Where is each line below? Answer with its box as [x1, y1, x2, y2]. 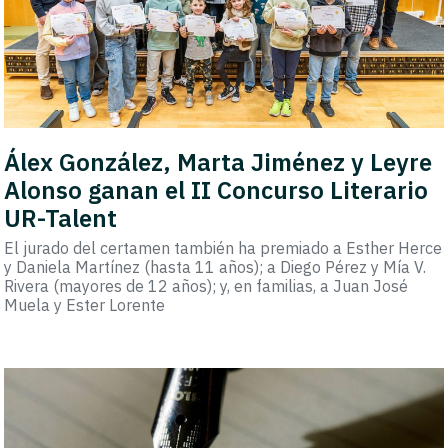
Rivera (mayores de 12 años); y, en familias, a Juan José [4, 276, 409, 297]
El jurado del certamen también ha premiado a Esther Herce [4, 238, 443, 259]
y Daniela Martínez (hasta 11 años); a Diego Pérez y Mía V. [4, 257, 427, 278]
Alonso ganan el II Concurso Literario [4, 174, 429, 207]
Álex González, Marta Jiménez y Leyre [4, 146, 433, 179]
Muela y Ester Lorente [4, 295, 166, 316]
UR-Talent [4, 202, 118, 235]
